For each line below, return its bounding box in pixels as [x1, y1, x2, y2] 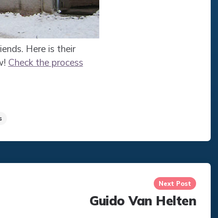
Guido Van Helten [90, 193, 196, 209]
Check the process [8, 56, 83, 69]
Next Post [159, 180, 191, 188]
